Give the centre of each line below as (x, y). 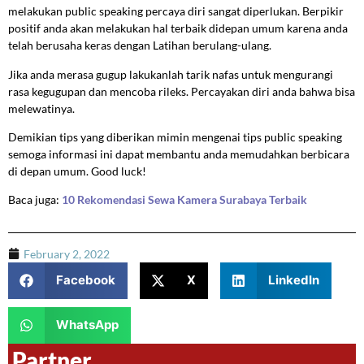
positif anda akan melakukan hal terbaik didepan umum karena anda (178, 28)
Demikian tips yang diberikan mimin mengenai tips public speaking (175, 136)
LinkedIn (293, 280)
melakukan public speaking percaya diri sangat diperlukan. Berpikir (176, 11)
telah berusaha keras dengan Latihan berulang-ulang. (140, 45)
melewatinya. (41, 108)
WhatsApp (87, 325)
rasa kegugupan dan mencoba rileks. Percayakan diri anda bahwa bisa (182, 91)
